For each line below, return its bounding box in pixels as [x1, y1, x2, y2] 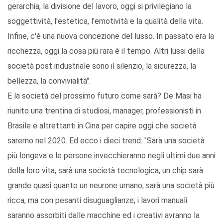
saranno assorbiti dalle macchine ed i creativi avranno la [7, 211, 200, 221]
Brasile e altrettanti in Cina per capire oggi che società [7, 121, 197, 131]
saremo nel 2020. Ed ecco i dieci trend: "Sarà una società [7, 136, 205, 146]
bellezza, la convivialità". [7, 76, 91, 86]
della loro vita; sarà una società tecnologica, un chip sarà [7, 166, 203, 176]
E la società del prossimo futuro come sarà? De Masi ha [7, 91, 202, 101]
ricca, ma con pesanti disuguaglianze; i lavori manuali [7, 196, 187, 206]
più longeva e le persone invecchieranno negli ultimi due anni [7, 151, 216, 161]
